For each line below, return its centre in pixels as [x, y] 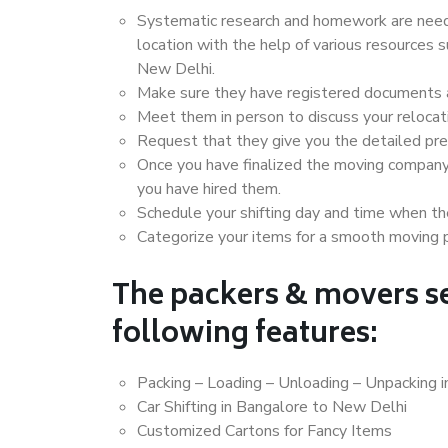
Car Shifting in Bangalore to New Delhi [272, 407]
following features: [245, 335]
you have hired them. [209, 189]
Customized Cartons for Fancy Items [264, 431]
